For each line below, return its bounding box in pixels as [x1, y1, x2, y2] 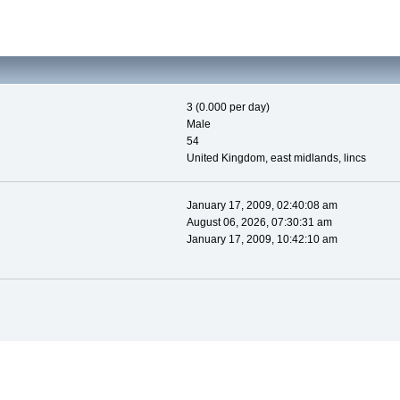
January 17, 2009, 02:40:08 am [186, 199, 337, 212]
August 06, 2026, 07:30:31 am [186, 216, 332, 229]
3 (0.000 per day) [186, 101, 270, 114]
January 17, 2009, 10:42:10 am [186, 233, 337, 246]
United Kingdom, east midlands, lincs [186, 152, 366, 165]
